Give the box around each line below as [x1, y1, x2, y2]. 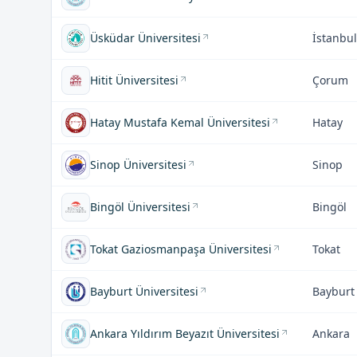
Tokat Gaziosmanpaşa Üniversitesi [90, 241, 272, 257]
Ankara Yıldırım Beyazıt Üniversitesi [90, 326, 280, 341]
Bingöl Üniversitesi [90, 199, 190, 214]
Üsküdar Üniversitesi [90, 30, 201, 45]
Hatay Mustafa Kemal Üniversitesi [90, 115, 270, 130]
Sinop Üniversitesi [90, 157, 186, 172]
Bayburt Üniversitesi [90, 284, 198, 299]
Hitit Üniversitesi [90, 73, 178, 88]
